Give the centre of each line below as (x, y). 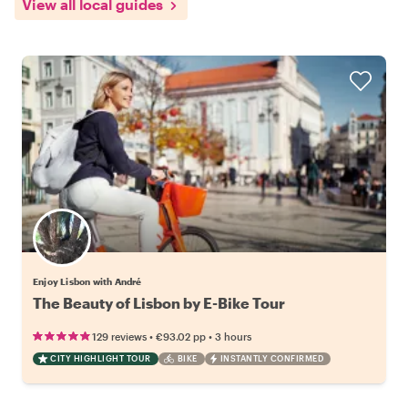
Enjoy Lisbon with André (87, 281)
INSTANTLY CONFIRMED (271, 358)
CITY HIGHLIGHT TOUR (101, 358)
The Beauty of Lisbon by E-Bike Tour (159, 302)
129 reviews (119, 336)
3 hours (233, 336)
